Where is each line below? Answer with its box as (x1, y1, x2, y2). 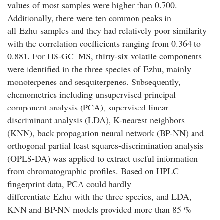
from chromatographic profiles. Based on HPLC (7, 165, 179, 177)
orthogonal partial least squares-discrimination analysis (7, 139, 203, 151)
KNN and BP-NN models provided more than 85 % (7, 203, 191, 215)
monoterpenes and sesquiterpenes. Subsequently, (7, 75, 181, 87)
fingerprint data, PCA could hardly (7, 177, 131, 190)
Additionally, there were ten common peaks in (7, 11, 171, 24)
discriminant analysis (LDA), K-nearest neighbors (7, 113, 185, 126)
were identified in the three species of (7, 62, 143, 75)
